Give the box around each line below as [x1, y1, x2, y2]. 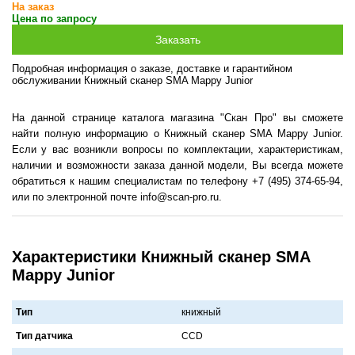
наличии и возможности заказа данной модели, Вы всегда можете [12, 158, 343, 171]
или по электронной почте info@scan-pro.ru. [12, 190, 222, 203]
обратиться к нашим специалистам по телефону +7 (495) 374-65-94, [12, 174, 343, 187]
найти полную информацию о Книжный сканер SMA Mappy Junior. [12, 127, 343, 139]
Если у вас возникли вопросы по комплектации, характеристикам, [12, 143, 343, 155]
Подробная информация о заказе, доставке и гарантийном [12, 62, 292, 74]
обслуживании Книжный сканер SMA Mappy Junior [12, 74, 253, 86]
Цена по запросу [12, 12, 97, 25]
